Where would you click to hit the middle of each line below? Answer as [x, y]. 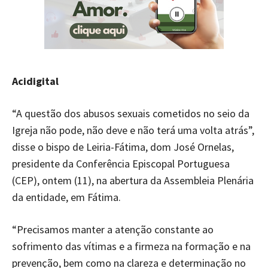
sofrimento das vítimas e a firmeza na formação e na [131, 246]
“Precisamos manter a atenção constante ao [113, 229]
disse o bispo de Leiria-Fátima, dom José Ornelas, [123, 147]
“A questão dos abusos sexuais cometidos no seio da [131, 113]
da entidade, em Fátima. [66, 197]
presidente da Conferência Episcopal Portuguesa [121, 163]
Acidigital [35, 81]
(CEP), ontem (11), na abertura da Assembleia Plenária [133, 180]
